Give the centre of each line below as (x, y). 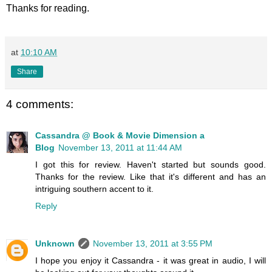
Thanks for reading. (48, 8)
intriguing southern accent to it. (94, 189)
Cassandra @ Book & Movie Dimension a (120, 135)
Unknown (55, 243)
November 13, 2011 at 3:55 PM (153, 243)
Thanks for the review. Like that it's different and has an (151, 176)
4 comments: (40, 104)
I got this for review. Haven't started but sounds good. (151, 164)
